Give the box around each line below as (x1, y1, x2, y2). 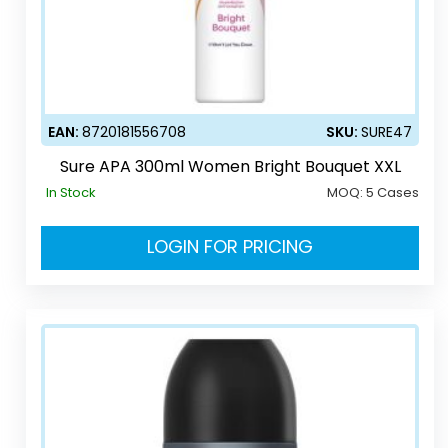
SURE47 (361, 121, 413, 142)
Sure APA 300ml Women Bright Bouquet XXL (59, 154, 401, 178)
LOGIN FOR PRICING (147, 233, 314, 259)
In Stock (46, 182, 97, 202)
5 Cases (366, 182, 420, 202)
